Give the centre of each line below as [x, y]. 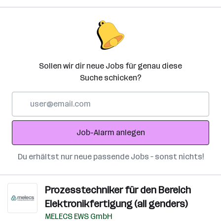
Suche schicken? [110, 78]
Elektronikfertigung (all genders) [116, 204]
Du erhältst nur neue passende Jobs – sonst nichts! [110, 157]
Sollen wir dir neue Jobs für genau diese [110, 66]
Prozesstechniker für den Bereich [118, 190]
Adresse [26, 121]
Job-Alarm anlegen [110, 132]
